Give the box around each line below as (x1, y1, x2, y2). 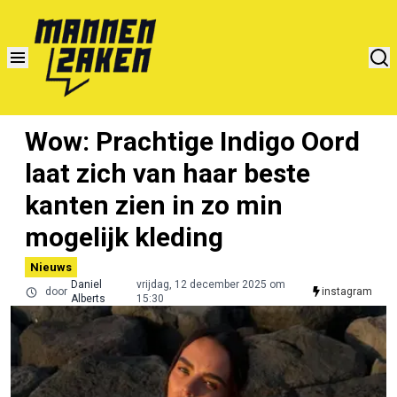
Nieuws (30, 260, 72, 274)
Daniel (70, 277, 102, 291)
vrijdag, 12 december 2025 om (136, 277, 285, 291)
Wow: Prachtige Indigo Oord (25, 125, 360, 157)
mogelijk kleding (25, 221, 223, 253)
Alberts (70, 292, 105, 305)
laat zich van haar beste (25, 157, 310, 189)
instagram (321, 284, 372, 298)
